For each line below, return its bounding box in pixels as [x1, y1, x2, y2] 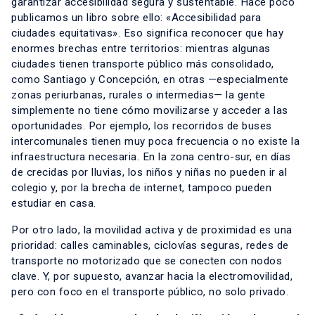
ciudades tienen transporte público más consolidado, [11, 57, 274, 70]
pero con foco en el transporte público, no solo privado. [11, 285, 288, 298]
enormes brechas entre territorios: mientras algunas [11, 41, 271, 55]
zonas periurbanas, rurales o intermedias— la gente [11, 88, 265, 101]
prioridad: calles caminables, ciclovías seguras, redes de [11, 238, 289, 252]
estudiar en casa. [11, 196, 96, 210]
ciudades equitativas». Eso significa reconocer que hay [11, 26, 283, 39]
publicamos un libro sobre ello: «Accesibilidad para [11, 11, 262, 24]
